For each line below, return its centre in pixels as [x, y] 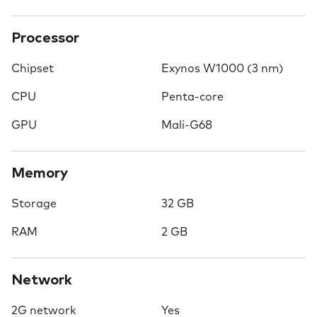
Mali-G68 [187, 125]
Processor [45, 38]
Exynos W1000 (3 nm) [223, 69]
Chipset [33, 69]
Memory [40, 173]
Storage [34, 204]
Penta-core [192, 97]
